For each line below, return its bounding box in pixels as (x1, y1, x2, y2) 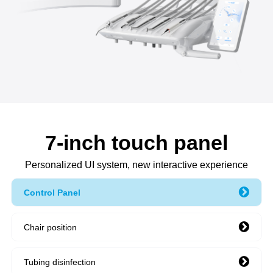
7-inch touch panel (45, 131, 228, 155)
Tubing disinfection (23, 257, 96, 267)
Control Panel (23, 187, 80, 197)
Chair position (23, 222, 77, 232)
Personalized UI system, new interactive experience (25, 160, 248, 171)
